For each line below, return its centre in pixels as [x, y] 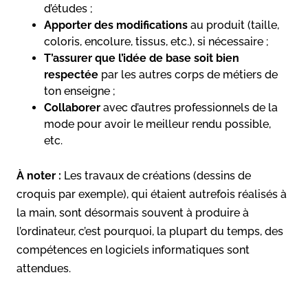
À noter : [39, 175]
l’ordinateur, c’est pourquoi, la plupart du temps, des [150, 231]
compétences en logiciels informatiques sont [133, 250]
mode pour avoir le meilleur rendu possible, [157, 124]
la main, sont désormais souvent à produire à [133, 212]
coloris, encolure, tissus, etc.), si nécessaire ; [156, 41]
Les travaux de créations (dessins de [156, 175]
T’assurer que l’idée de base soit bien [142, 58]
